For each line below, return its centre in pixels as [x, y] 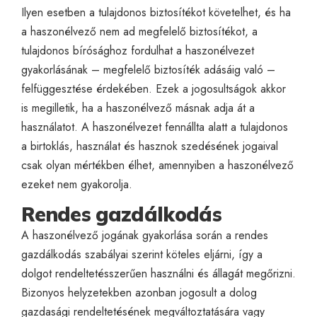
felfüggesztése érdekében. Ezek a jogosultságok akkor [154, 88]
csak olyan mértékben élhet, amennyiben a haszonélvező [157, 165]
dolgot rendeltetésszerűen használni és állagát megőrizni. [158, 273]
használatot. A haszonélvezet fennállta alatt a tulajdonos [155, 127]
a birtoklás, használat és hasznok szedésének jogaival [150, 146]
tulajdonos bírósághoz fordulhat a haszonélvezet [138, 50]
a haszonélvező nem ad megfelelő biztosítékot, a [139, 31]
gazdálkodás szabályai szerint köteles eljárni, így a [142, 254]
